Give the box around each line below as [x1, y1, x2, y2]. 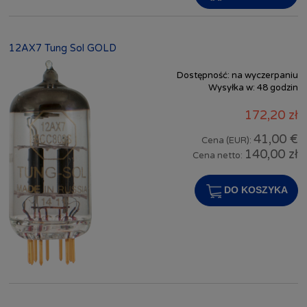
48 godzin [257, 82, 298, 94]
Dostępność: [177, 70, 230, 82]
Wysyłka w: [208, 82, 255, 94]
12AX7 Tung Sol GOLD [9, 42, 116, 55]
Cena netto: [193, 149, 245, 161]
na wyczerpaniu [232, 70, 298, 82]
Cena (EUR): [201, 134, 254, 146]
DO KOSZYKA [223, 184, 288, 195]
